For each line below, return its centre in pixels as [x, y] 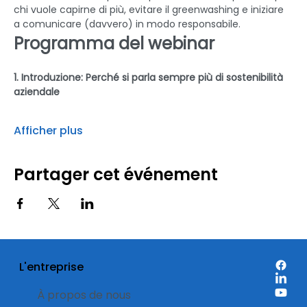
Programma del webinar [114, 44]
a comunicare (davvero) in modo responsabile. [127, 24]
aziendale [37, 92]
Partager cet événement [116, 174]
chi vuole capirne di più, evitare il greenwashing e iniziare [150, 10]
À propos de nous [84, 295]
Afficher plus [48, 131]
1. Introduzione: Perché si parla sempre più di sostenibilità [150, 77]
